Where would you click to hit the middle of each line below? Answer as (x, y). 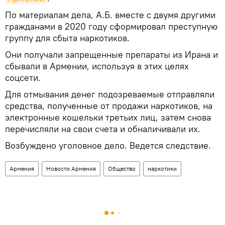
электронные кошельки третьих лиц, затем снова (108, 117)
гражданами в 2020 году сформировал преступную (111, 26)
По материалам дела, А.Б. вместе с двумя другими (110, 15)
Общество (122, 168)
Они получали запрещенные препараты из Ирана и (111, 54)
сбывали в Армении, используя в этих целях (97, 66)
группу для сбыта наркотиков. (67, 38)
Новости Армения (71, 168)
